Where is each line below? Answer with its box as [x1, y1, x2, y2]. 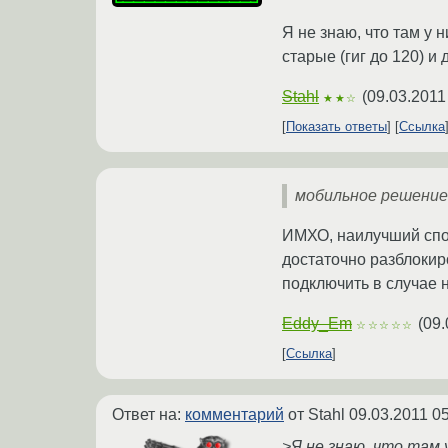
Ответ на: [112, 406, 185, 424]
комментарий [185, 406, 284, 424]
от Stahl [284, 406, 349, 424]
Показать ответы [286, 119, 387, 135]
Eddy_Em [282, 315, 352, 333]
